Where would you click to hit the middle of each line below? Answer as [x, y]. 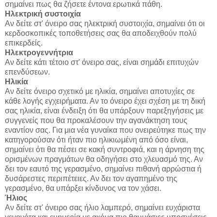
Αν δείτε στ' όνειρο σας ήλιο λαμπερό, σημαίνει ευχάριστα [102, 208]
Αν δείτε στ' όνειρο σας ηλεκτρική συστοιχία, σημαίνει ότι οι [105, 24]
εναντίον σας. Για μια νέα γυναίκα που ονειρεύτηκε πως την [105, 130]
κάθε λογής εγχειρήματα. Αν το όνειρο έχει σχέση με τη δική [105, 101]
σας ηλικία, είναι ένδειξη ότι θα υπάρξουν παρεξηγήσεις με [104, 111]
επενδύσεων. [27, 72]
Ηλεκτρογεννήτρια [39, 53]
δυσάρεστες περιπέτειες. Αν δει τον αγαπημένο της [91, 179]
